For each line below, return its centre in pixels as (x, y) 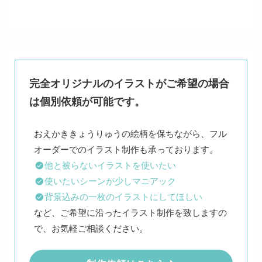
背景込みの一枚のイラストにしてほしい (124, 196)
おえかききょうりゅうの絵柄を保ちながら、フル (130, 133)
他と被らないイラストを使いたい (111, 165)
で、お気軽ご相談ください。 (91, 228)
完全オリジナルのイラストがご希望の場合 (130, 83)
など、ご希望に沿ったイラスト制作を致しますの (130, 212)
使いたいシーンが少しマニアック (111, 181)
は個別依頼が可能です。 (87, 101)
